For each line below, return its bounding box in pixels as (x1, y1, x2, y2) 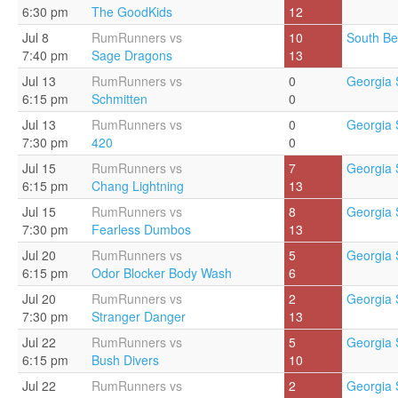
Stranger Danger (92, 307, 186, 325)
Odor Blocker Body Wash (92, 264, 232, 282)
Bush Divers (92, 351, 159, 369)
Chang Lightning (92, 177, 184, 195)
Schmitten (92, 90, 147, 107)
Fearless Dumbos (92, 220, 191, 238)
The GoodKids (92, 3, 172, 20)
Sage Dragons (92, 46, 172, 64)
